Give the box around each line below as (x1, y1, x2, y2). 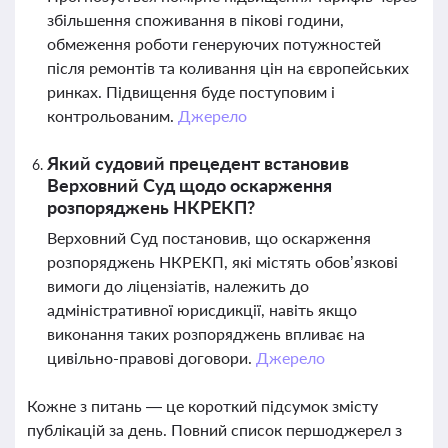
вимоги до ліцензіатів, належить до (47, 276, 309, 295)
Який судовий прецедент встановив (47, 152, 349, 174)
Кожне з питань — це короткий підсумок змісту (27, 396, 378, 415)
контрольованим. (47, 106, 178, 125)
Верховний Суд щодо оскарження (47, 174, 332, 196)
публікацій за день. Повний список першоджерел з (27, 420, 402, 439)
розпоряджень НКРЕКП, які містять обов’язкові (47, 252, 398, 271)
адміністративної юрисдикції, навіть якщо (47, 300, 357, 319)
